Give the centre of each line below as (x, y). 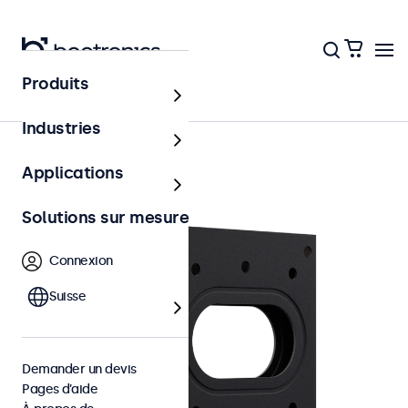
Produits (55, 84)
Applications (72, 173)
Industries (61, 128)
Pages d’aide (60, 389)
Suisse (67, 296)
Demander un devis (79, 369)
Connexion (81, 261)
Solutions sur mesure (105, 218)
